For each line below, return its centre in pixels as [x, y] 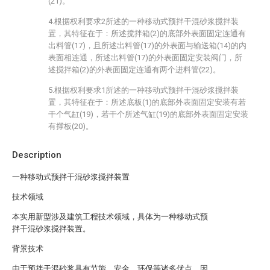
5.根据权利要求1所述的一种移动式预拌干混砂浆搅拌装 [143, 90]
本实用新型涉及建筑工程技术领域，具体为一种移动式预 [110, 217]
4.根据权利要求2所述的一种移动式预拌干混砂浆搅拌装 [143, 21]
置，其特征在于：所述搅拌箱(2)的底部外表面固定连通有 [147, 33]
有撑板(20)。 [71, 126]
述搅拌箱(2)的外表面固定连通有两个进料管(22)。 [134, 70]
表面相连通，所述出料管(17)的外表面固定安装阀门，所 [145, 58]
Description [37, 155]
